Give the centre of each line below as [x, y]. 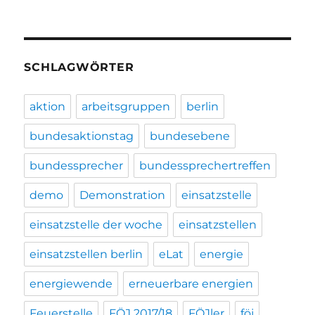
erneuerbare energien [191, 284]
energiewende [71, 284]
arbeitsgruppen [126, 107]
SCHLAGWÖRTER [79, 67]
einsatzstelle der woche [96, 225]
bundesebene [190, 136]
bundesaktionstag [82, 136]
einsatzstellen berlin [86, 255]
